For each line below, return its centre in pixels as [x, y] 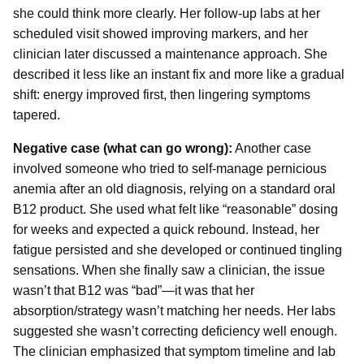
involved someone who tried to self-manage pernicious [170, 168]
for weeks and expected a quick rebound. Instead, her [166, 229]
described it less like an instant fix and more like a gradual [179, 74]
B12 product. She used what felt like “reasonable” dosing [175, 209]
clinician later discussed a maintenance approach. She [170, 54]
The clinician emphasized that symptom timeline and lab [174, 351]
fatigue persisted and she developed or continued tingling [178, 249]
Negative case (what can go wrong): [123, 148]
